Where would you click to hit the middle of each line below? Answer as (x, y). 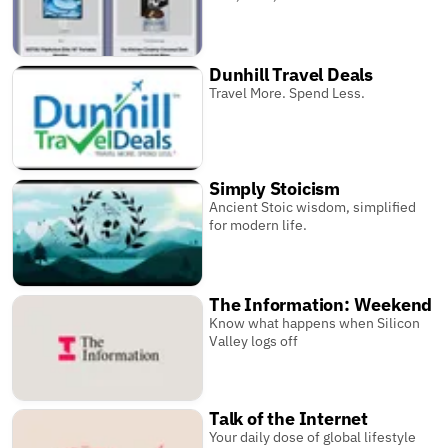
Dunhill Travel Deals (291, 74)
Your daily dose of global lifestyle (313, 436)
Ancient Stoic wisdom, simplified (313, 206)
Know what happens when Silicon (315, 322)
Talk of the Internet (289, 418)
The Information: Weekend (321, 304)
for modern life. (258, 224)
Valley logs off (254, 340)
